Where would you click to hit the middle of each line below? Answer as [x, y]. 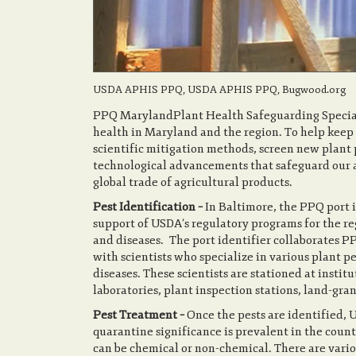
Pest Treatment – [140, 315]
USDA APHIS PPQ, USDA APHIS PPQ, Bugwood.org [219, 89]
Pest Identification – [149, 207]
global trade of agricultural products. [193, 182]
